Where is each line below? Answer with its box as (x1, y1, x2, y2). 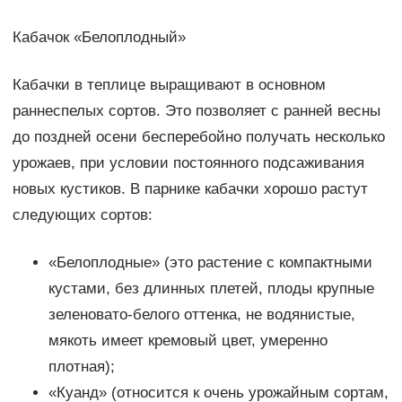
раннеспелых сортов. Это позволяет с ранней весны (12, 102, 380, 120)
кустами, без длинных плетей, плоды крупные (48, 280, 374, 298)
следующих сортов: (12, 206, 153, 224)
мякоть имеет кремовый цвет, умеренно (48, 332, 328, 350)
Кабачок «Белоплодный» (12, 29, 186, 47)
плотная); (48, 358, 115, 376)
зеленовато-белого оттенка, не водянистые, (48, 306, 355, 324)
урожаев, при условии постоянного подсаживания (12, 154, 364, 172)
